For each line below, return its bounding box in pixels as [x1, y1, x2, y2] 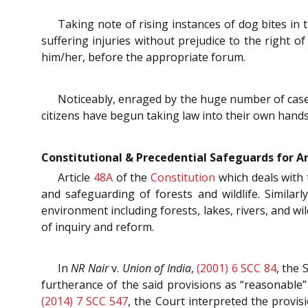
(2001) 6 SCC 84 [197, 261, 276, 276]
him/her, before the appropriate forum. [41, 49, 245, 65]
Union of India [122, 261, 191, 276]
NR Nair [71, 261, 109, 276]
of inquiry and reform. [41, 219, 154, 234]
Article [58, 169, 93, 185]
